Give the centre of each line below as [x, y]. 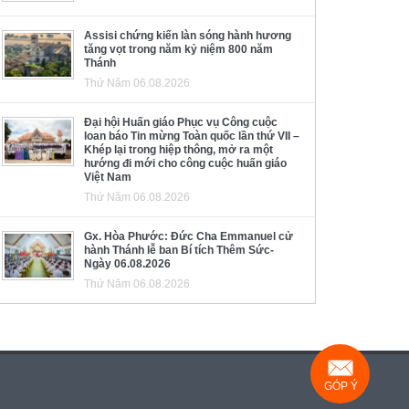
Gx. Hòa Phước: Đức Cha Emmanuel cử [189, 236]
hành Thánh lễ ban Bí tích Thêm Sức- [179, 250]
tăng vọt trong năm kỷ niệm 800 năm [178, 49]
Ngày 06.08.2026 [127, 263]
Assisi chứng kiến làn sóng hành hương [188, 35]
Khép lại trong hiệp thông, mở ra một [178, 149]
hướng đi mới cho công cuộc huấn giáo [185, 163]
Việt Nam [108, 177]
